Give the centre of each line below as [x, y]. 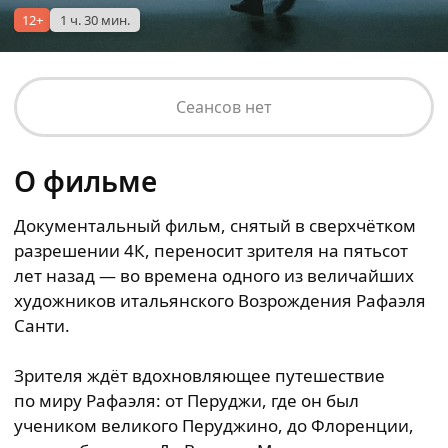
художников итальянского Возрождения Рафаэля [220, 300]
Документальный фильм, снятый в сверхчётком [215, 225]
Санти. [42, 325]
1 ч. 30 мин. [95, 20]
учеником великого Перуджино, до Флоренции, [214, 425]
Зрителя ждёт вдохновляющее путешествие [199, 375]
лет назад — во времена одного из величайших [214, 275]
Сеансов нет [224, 107]
